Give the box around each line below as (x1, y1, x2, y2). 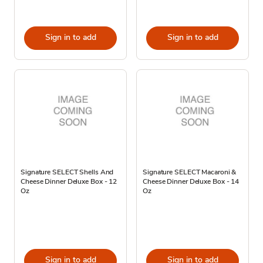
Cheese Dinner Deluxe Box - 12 (21, 176, 117, 186)
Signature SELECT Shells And (21, 167, 114, 177)
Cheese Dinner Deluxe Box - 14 (143, 176, 240, 186)
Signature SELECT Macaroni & (143, 167, 237, 177)
